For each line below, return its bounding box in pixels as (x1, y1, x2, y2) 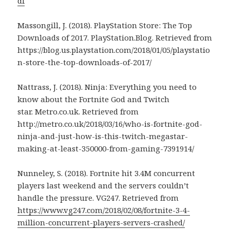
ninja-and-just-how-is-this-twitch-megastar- (17, 130, 188, 141)
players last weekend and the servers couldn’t (17, 180, 189, 190)
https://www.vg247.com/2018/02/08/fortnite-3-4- (17, 204, 190, 215)
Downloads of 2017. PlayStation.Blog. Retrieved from (17, 32, 213, 43)
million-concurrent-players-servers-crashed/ (17, 217, 185, 227)
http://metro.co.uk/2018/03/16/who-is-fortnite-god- (17, 118, 203, 129)
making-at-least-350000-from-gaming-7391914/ (17, 143, 195, 154)
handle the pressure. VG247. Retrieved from (17, 192, 179, 203)
